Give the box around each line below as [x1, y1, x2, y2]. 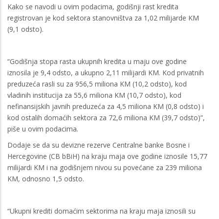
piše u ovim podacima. [7, 124, 78, 133]
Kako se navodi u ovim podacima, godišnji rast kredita [7, 1, 178, 11]
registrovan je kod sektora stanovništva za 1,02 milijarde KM [7, 13, 199, 22]
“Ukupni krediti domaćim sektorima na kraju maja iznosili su [7, 206, 196, 216]
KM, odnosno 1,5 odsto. [7, 174, 84, 183]
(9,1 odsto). [7, 24, 44, 34]
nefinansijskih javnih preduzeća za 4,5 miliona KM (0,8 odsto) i [7, 101, 204, 111]
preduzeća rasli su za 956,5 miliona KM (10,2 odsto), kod [7, 79, 187, 88]
